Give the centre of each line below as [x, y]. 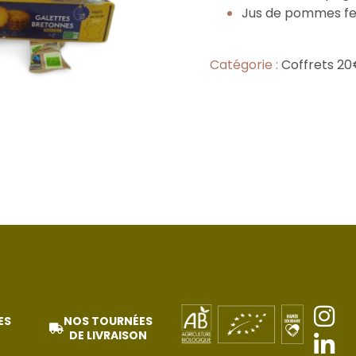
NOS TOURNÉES [108, 321]
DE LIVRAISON [108, 336]
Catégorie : [246, 65]
